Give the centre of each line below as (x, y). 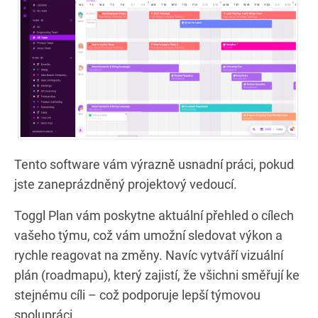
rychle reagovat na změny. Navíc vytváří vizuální (149, 255)
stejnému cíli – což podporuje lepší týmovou (137, 295)
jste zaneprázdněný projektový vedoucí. (126, 184)
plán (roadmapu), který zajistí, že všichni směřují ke (157, 275)
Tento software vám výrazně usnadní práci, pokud (154, 164)
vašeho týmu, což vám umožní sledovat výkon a (148, 235)
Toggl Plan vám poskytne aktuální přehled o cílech (154, 215)
